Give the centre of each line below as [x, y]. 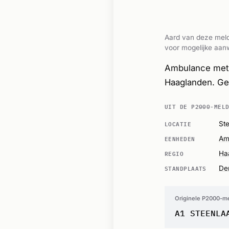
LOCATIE [178, 123]
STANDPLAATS [186, 168]
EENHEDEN [180, 138]
